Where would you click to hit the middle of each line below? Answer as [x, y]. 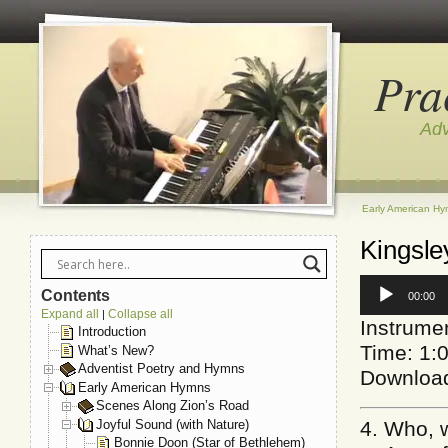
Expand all [70, 314]
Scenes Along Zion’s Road [172, 406]
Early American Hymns [144, 387]
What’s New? [116, 350]
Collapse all [140, 314]
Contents [76, 295]
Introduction [112, 331]
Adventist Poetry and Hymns [161, 369]
